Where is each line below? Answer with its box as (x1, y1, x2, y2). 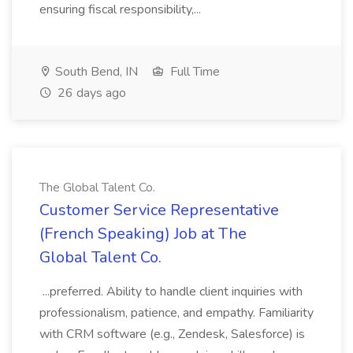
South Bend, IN (52, 63, 138, 80)
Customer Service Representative (39, 199, 279, 221)
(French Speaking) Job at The (39, 223, 247, 244)
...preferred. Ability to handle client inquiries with (39, 283, 303, 300)
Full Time (167, 63, 220, 80)
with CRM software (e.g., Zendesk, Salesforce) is (39, 325, 305, 343)
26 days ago (54, 84, 126, 102)
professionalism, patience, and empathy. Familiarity (39, 304, 314, 321)
